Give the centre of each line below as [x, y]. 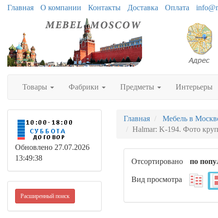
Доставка [143, 8]
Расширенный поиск [45, 196]
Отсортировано [157, 161]
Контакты [104, 8]
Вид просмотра [157, 180]
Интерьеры [194, 87]
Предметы [138, 87]
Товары [36, 87]
